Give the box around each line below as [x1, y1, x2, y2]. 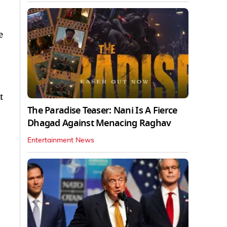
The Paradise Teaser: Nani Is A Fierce [27, 104, 177, 118]
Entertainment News [27, 137, 94, 144]
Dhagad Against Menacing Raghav [27, 117, 171, 130]
